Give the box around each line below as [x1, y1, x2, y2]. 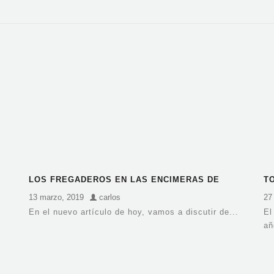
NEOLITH [29, 187, 68, 197]
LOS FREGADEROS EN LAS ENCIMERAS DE [29, 175, 220, 185]
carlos [97, 193, 121, 202]
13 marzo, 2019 [29, 193, 84, 202]
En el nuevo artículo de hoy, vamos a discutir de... [29, 207, 239, 217]
